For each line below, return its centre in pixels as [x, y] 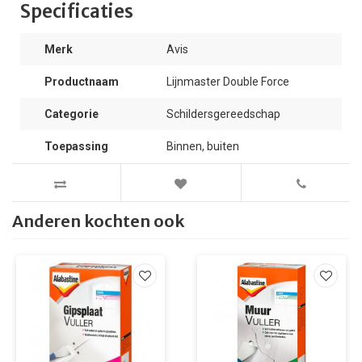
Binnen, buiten [203, 146]
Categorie [72, 114]
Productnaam [82, 82]
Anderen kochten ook [98, 221]
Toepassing [76, 146]
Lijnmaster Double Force [228, 82]
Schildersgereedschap [223, 114]
